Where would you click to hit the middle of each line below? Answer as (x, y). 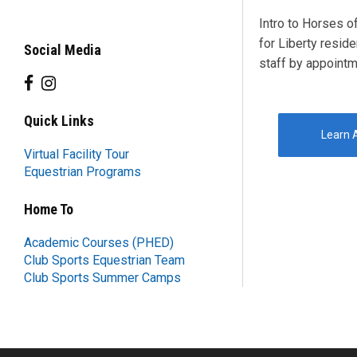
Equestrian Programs (82, 171)
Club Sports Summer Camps (102, 277)
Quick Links (59, 120)
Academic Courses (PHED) (99, 242)
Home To (49, 209)
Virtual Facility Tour (76, 154)
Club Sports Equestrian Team (104, 260)
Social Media (63, 49)
